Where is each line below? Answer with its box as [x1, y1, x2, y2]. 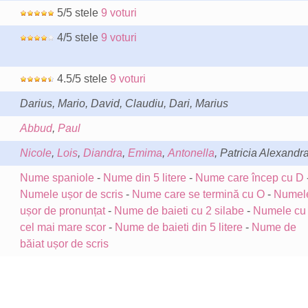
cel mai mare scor [19, 221, 106, 233]
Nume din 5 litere [102, 172, 186, 184]
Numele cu [252, 205, 306, 217]
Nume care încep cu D [195, 172, 304, 184]
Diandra [82, 147, 122, 159]
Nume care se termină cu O [131, 188, 265, 200]
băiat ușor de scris [19, 238, 109, 250]
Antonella [167, 147, 214, 159]
